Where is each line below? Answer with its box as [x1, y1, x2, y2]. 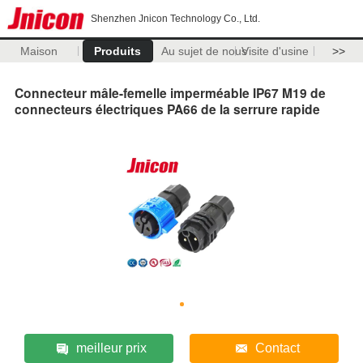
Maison [20, 45, 58, 58]
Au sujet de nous [160, 45, 247, 58]
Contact [254, 340, 300, 355]
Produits [94, 45, 142, 58]
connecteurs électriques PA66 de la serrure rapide [15, 99, 320, 118]
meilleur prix [76, 340, 147, 355]
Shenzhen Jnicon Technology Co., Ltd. [91, 13, 260, 24]
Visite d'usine [241, 45, 309, 58]
